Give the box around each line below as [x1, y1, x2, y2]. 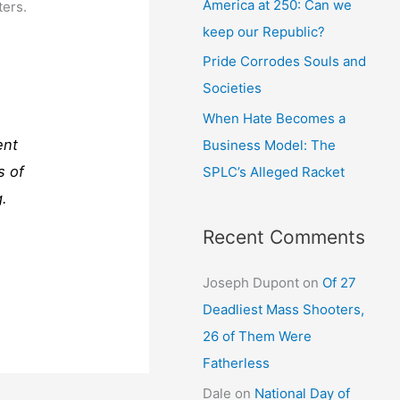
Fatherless [203, 354, 271, 371]
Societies [203, 79, 262, 97]
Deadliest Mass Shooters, [203, 301, 365, 318]
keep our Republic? [203, 22, 326, 40]
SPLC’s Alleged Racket [203, 163, 346, 180]
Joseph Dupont [203, 274, 300, 291]
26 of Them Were [203, 328, 312, 345]
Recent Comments [203, 226, 366, 248]
